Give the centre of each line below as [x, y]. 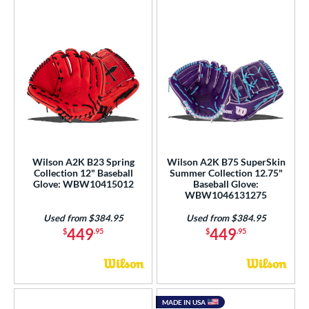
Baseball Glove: [226, 183]
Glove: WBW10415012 [83, 183]
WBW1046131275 [226, 195]
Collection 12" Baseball [83, 172]
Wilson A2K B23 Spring [83, 161]
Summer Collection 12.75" [226, 172]
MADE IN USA [184, 302]
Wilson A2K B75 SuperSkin [226, 161]
